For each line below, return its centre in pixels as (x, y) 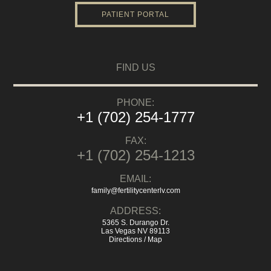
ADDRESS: (135, 211)
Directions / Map (135, 239)
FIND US (135, 67)
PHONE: (135, 102)
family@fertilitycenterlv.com (135, 190)
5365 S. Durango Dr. (135, 222)
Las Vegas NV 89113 (135, 231)
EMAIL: (135, 178)
